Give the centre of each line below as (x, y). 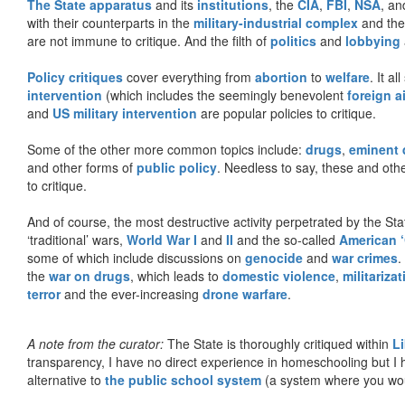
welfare (348, 76)
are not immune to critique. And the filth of (149, 40)
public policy (177, 167)
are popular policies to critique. (287, 113)
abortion (281, 76)
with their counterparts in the (110, 22)
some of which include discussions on (136, 257)
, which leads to (176, 275)
